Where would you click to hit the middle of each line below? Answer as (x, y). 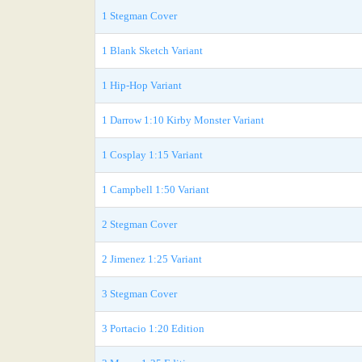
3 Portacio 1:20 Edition (153, 328)
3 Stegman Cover (139, 294)
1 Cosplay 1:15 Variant (152, 155)
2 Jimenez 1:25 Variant (152, 259)
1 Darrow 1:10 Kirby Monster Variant (183, 120)
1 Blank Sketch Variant (152, 51)
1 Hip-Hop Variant (142, 85)
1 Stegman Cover (139, 16)
